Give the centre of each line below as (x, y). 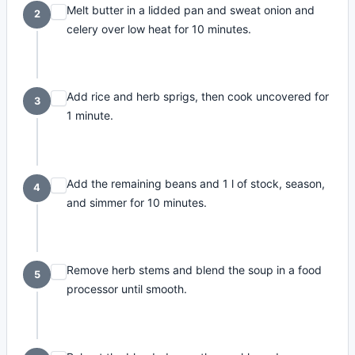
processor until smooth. (127, 289)
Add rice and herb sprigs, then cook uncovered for (198, 97)
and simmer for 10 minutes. (137, 202)
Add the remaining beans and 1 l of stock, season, (196, 183)
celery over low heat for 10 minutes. (159, 29)
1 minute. (90, 116)
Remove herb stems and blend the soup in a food (195, 270)
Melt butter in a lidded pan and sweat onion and (191, 10)
